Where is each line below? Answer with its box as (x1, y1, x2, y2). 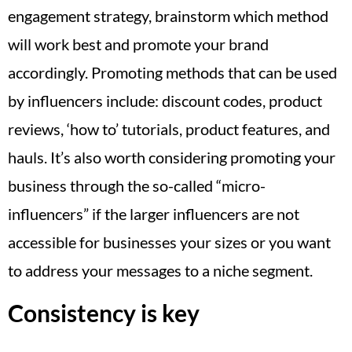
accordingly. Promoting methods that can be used (8, 62, 337, 82)
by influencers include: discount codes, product (8, 90, 322, 110)
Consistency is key (8, 299, 200, 328)
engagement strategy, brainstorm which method (8, 5, 328, 25)
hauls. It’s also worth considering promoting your (8, 147, 335, 167)
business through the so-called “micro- (8, 175, 266, 195)
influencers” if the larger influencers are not (8, 203, 299, 223)
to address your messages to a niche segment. (8, 260, 313, 280)
